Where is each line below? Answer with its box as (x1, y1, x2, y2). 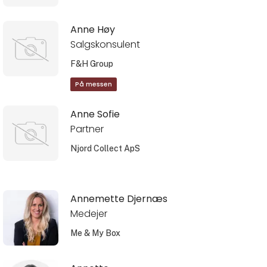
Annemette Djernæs (70, 191, 167, 206)
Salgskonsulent (70, 37, 140, 51)
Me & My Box (70, 228, 120, 238)
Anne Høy (70, 22, 115, 36)
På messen (74, 80, 112, 89)
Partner (70, 122, 104, 136)
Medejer (70, 206, 107, 221)
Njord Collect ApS (70, 143, 140, 153)
